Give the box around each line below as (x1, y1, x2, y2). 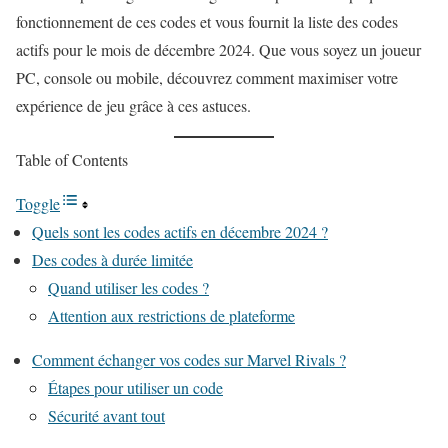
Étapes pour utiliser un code (48, 377, 223, 398)
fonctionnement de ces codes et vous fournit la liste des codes (16, 11, 398, 32)
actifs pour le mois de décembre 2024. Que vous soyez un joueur (16, 39, 421, 60)
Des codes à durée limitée (32, 249, 193, 270)
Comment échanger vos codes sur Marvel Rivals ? (32, 349, 346, 370)
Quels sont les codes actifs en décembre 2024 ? (32, 221, 328, 242)
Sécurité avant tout (48, 405, 165, 426)
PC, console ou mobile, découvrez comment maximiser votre (16, 67, 398, 88)
